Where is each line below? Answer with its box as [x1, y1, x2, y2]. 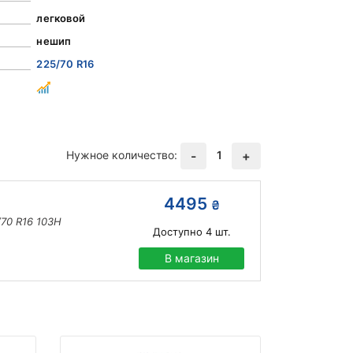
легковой [36, 12, 85, 25]
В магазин [164, 251, 219, 266]
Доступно [152, 225, 203, 239]
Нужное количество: [66, 148, 177, 162]
